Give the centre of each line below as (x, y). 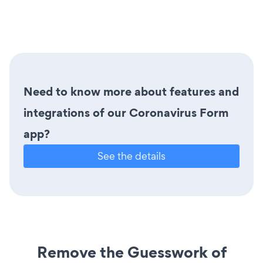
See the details (131, 156)
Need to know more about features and (131, 91)
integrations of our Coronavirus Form (126, 112)
